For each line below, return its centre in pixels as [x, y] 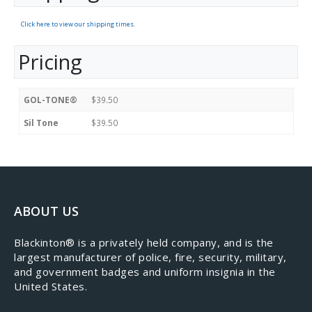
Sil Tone [41, 122]
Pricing [50, 62]
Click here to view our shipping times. [78, 24]
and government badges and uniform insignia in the [145, 272]
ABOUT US [46, 211]
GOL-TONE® [50, 99]
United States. [50, 287]
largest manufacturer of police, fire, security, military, [150, 257]
